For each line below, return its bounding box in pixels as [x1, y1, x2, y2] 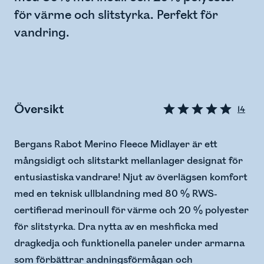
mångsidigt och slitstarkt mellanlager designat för [14, 155, 243, 167]
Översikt [14, 101, 64, 117]
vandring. [14, 25, 70, 41]
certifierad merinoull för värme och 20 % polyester [14, 204, 249, 217]
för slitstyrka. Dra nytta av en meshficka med [14, 221, 218, 233]
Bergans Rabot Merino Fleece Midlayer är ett [14, 138, 217, 151]
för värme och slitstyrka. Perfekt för [14, 8, 218, 23]
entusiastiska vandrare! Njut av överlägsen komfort [14, 171, 247, 184]
